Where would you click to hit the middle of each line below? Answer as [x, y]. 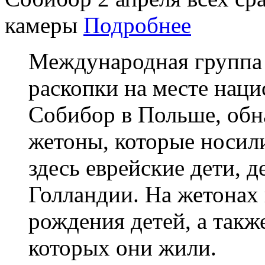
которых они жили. [122, 247]
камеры [44, 25]
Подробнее [137, 25]
